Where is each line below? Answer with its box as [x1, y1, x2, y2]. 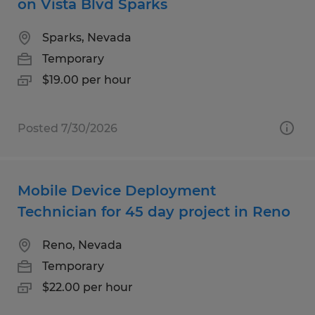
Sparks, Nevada [42, 30, 131, 44]
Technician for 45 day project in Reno [18, 202, 290, 220]
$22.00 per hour [42, 280, 133, 294]
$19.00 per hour [42, 72, 131, 86]
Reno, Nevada [42, 238, 122, 252]
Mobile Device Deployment [18, 181, 216, 199]
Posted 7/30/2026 [18, 121, 117, 135]
